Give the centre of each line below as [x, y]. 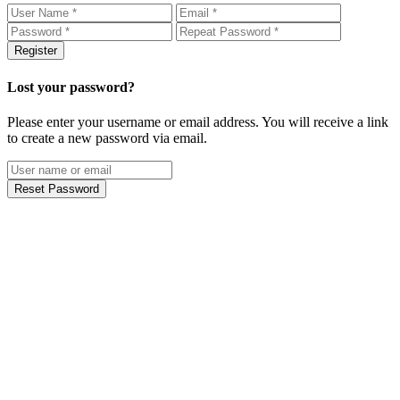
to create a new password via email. [107, 137]
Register [36, 51]
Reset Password [57, 188]
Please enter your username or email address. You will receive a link [198, 121]
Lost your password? [71, 87]
